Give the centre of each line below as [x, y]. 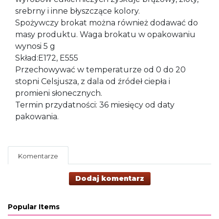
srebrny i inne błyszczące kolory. [77, 11]
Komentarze [38, 156]
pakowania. [37, 116]
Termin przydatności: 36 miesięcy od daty [95, 105]
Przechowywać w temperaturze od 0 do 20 [100, 69]
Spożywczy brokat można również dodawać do [107, 22]
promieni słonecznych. [59, 93]
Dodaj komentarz [109, 178]
